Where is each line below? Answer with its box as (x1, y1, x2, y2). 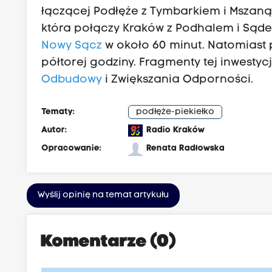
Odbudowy (41, 73, 103, 86)
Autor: (41, 125, 67, 135)
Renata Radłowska (146, 143, 225, 153)
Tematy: (41, 107, 75, 117)
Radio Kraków (146, 125, 205, 135)
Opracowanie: (41, 143, 102, 153)
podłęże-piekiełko (136, 107, 215, 117)
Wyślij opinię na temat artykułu (38, 190, 169, 200)
